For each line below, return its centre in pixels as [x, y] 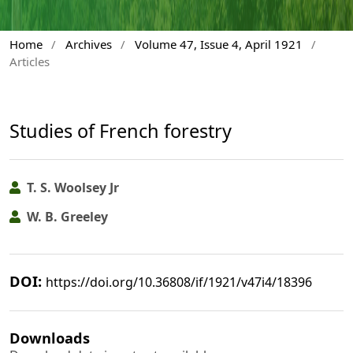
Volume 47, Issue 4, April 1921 [218, 44]
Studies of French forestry [121, 130]
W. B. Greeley [66, 216]
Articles [30, 61]
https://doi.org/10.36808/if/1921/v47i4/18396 [179, 282]
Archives [88, 44]
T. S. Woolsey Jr [71, 188]
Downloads [50, 337]
